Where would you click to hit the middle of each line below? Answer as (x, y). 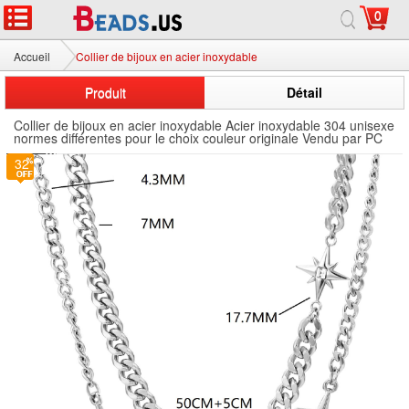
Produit (105, 92)
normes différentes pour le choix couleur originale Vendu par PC (198, 138)
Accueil (32, 56)
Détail (304, 92)
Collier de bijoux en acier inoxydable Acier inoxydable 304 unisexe (204, 125)
